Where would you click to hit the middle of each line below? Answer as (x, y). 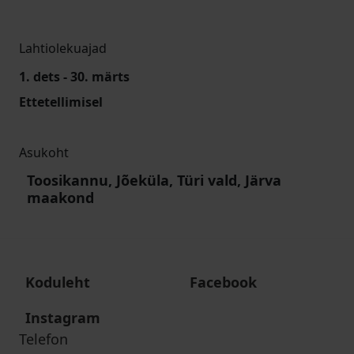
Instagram (63, 318)
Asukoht (44, 153)
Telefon (43, 339)
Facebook (223, 282)
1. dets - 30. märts (74, 77)
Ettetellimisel (61, 102)
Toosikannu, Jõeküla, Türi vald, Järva (154, 180)
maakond (60, 198)
